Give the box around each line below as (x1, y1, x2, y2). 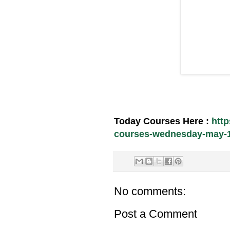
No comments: (114, 185, 186, 198)
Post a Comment (114, 207, 197, 221)
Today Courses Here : (114, 116, 212, 127)
